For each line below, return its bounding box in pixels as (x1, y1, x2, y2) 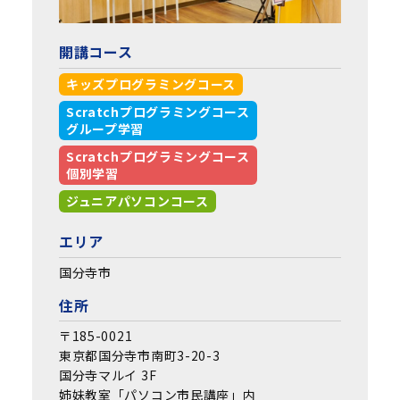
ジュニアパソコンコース (65, 192, 209, 211)
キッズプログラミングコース (65, 75, 237, 94)
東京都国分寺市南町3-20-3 (58, 346, 221, 365)
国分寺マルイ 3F (58, 366, 157, 385)
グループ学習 (65, 120, 145, 138)
